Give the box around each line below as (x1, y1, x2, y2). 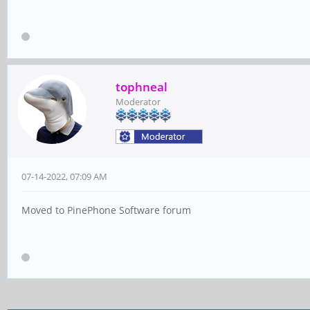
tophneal (116, 79, 167, 95)
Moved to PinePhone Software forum (21, 203, 191, 217)
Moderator (116, 95, 161, 109)
